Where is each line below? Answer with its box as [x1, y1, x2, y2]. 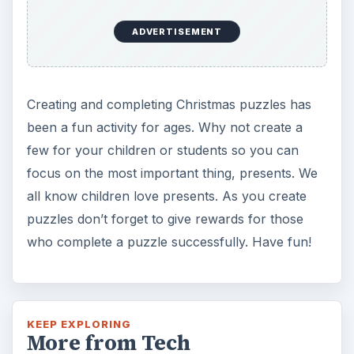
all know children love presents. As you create [26, 187, 307, 204]
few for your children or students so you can [26, 141, 299, 158]
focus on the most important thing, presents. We [26, 164, 318, 181]
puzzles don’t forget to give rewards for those [26, 210, 303, 227]
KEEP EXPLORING [26, 317, 132, 330]
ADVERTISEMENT [131, 25, 223, 37]
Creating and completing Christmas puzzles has [26, 96, 311, 112]
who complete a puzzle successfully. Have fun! [26, 233, 311, 250]
